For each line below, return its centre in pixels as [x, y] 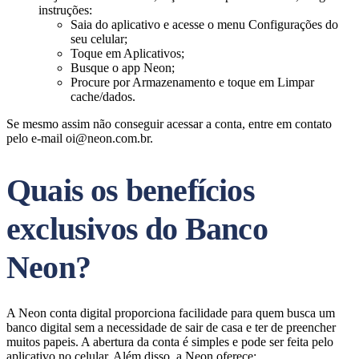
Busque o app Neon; [123, 68]
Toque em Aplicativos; [127, 53]
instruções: [65, 10]
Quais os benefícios [131, 190]
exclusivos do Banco [137, 229]
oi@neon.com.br [108, 138]
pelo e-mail [36, 138]
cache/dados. [103, 97]
